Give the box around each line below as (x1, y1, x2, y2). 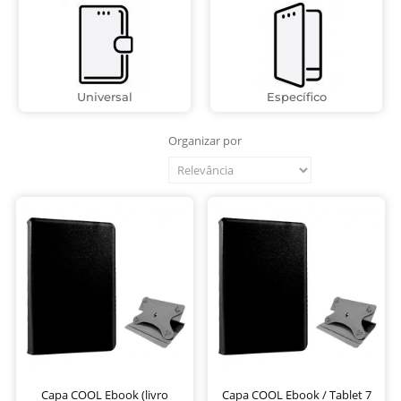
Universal (77, 90, 132, 105)
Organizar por (168, 132, 242, 149)
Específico (266, 90, 327, 105)
